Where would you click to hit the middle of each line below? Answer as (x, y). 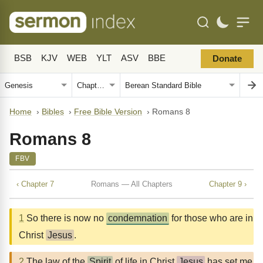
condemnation (138, 218)
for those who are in (211, 218)
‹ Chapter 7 (35, 184)
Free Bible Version (108, 112)
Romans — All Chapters (131, 184)
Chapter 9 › (228, 184)
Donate (227, 59)
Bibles (53, 112)
